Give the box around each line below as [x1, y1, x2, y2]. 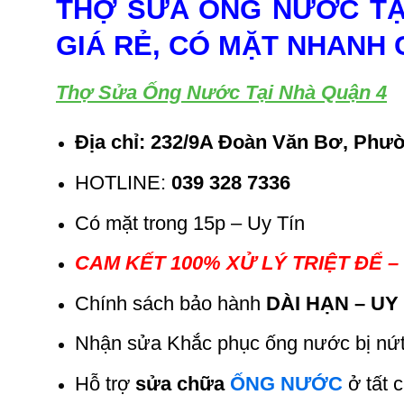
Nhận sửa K [74, 332, 180, 355]
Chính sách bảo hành [74, 291, 261, 315]
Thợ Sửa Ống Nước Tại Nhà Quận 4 [56, 80, 387, 104]
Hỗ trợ [74, 372, 135, 395]
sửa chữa [134, 372, 230, 395]
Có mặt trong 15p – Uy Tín [74, 211, 305, 234]
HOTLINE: [74, 170, 171, 194]
